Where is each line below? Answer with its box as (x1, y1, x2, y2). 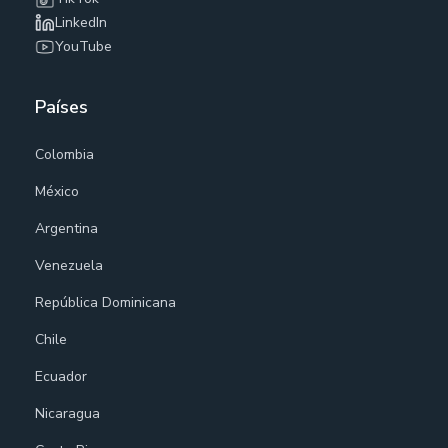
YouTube (55, 36, 113, 56)
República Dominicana (35, 292, 177, 312)
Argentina (35, 218, 99, 238)
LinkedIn (54, 12, 107, 32)
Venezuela (35, 255, 104, 275)
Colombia (35, 144, 95, 164)
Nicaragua (35, 403, 101, 423)
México (35, 181, 80, 201)
